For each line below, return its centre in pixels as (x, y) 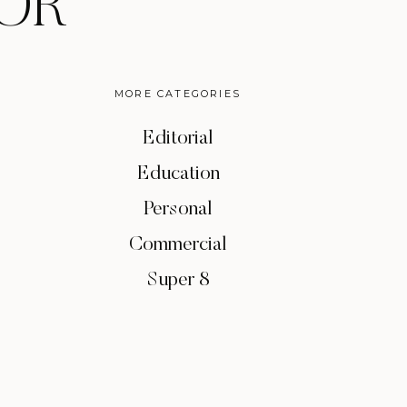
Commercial (178, 245)
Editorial (178, 139)
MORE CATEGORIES (178, 94)
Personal (178, 210)
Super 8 (178, 281)
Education (179, 174)
